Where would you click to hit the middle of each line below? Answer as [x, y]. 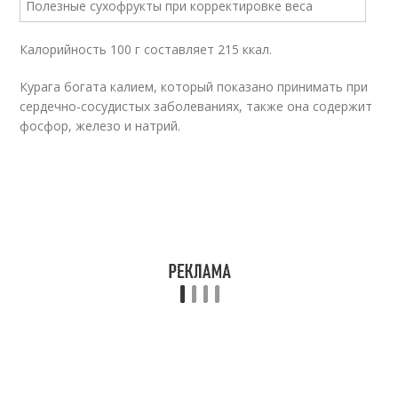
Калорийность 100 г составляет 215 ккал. [146, 49]
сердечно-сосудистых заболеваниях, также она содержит [196, 106]
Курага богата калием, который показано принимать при [194, 87]
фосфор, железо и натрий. [100, 126]
